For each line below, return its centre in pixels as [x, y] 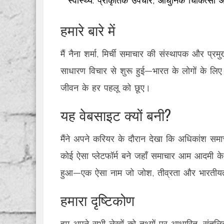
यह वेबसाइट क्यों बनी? [116, 115]
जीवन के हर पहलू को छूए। [105, 88]
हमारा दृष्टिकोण [97, 200]
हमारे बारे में [88, 30]
